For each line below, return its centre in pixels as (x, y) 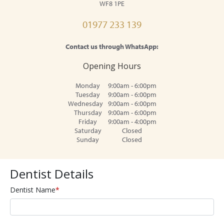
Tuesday (88, 95)
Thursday (88, 113)
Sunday (88, 140)
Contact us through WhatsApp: (112, 47)
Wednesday (85, 104)
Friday (88, 122)
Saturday (88, 131)
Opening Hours (112, 66)
